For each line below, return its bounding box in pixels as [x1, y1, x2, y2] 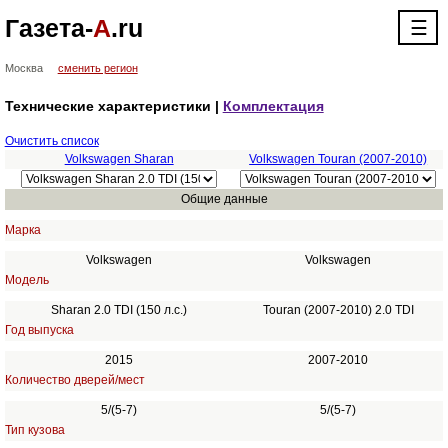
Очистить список [4, 134, 99, 148]
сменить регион [57, 62, 138, 74]
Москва [4, 62, 43, 74]
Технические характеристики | [4, 98, 223, 114]
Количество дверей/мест [4, 373, 145, 387]
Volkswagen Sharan [64, 152, 174, 166]
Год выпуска [4, 323, 74, 337]
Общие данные [180, 192, 268, 206]
